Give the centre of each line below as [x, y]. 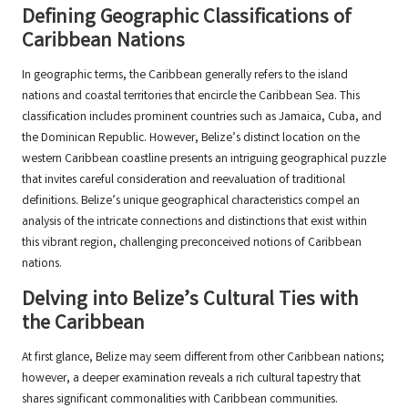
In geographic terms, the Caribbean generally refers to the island [185, 76]
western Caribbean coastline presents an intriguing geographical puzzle [204, 160]
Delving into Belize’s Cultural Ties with [190, 301]
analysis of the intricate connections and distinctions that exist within [194, 223]
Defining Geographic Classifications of [187, 19]
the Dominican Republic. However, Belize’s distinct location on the [191, 139]
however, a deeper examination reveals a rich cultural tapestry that [191, 379]
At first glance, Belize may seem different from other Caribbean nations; [203, 358]
